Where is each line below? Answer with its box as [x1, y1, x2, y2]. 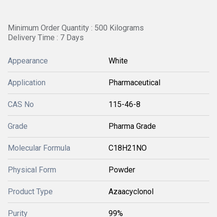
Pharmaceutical [108, 78, 160, 87]
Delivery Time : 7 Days [8, 33, 84, 42]
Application [8, 78, 46, 87]
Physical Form [8, 165, 56, 174]
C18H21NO [108, 143, 147, 153]
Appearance [8, 56, 48, 65]
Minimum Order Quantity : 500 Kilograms [8, 23, 144, 32]
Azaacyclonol [108, 187, 154, 196]
